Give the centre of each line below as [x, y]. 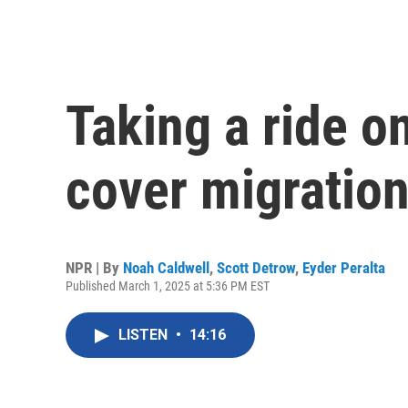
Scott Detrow [256, 268]
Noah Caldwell [166, 268]
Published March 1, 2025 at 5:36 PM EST [168, 286]
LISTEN [145, 335]
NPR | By [94, 268]
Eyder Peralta [344, 268]
